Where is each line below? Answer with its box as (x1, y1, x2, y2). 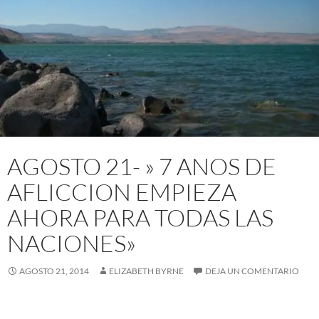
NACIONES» (7, 228, 136, 258)
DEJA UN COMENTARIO (205, 265, 299, 276)
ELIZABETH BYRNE (109, 265, 184, 276)
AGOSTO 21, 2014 (19, 265, 89, 276)
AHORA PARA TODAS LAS (7, 202, 273, 232)
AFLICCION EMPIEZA (7, 177, 236, 206)
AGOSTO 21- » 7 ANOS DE (7, 151, 276, 181)
